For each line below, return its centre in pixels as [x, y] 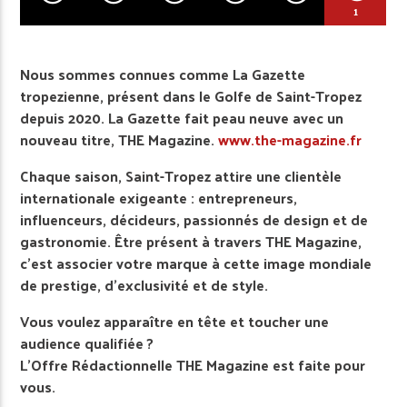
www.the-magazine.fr [290, 139]
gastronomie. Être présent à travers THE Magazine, [191, 241]
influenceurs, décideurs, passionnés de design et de [194, 219]
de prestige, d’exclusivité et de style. [144, 284]
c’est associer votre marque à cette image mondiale [196, 263]
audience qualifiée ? [87, 342]
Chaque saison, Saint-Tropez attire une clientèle [181, 175]
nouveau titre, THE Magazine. [119, 139]
